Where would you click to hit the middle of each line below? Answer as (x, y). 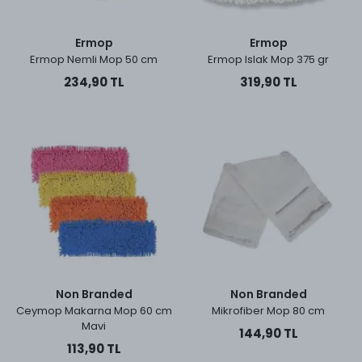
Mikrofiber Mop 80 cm (268, 311)
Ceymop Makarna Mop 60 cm (94, 311)
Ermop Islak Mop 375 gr (268, 59)
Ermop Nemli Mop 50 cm (94, 59)
